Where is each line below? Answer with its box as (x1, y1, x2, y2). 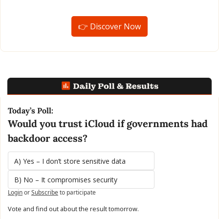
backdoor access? (8, 131, 88, 144)
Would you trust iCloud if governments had (8, 117, 208, 130)
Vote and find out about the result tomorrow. (8, 204, 139, 213)
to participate (60, 188, 96, 197)
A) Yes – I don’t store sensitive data (14, 156, 126, 166)
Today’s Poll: (8, 105, 53, 115)
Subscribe (31, 188, 58, 197)
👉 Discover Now (78, 21, 141, 32)
